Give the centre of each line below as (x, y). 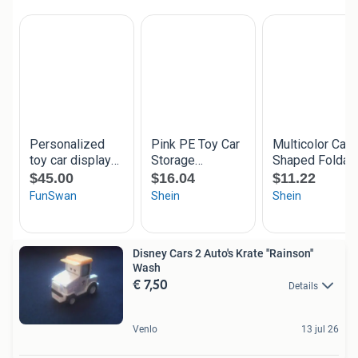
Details (303, 286)
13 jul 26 (320, 330)
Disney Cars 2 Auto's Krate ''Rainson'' (184, 254)
